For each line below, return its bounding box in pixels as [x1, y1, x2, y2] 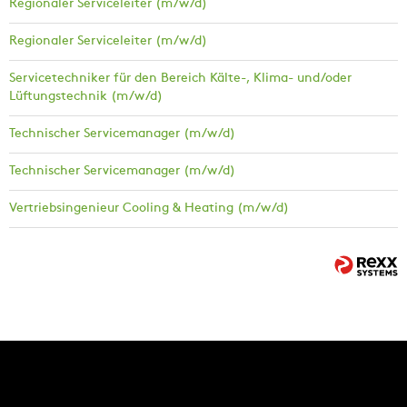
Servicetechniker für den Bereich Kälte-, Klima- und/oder [9, 72, 352, 86]
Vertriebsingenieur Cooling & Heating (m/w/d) [9, 202, 289, 216]
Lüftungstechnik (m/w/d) [9, 90, 163, 104]
